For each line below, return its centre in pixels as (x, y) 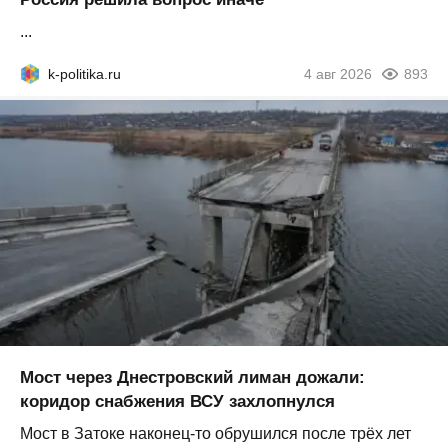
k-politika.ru (84, 73)
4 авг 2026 (338, 73)
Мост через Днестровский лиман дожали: (192, 378)
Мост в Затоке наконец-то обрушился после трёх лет (215, 434)
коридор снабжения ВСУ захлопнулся (177, 402)
